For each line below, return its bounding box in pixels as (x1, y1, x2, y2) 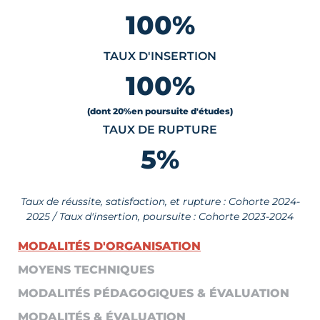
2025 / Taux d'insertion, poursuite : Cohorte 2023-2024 (26, 210, 294, 224)
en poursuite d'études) (131, 106, 233, 117)
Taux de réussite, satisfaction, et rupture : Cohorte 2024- (20, 195, 300, 209)
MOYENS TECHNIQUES (18, 263, 154, 277)
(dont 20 (87, 106, 124, 117)
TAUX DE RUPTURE (103, 123, 217, 137)
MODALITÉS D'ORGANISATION (18, 239, 201, 254)
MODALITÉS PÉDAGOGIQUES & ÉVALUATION (18, 286, 289, 301)
